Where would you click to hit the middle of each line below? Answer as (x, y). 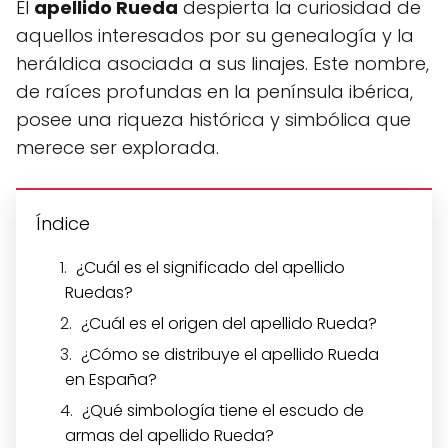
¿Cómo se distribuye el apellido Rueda (230, 355)
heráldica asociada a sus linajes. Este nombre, (222, 64)
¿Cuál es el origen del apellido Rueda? (229, 324)
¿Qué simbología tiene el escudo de (223, 411)
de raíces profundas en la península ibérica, (214, 92)
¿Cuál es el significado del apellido (210, 268)
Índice (63, 224)
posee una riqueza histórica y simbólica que (213, 120)
